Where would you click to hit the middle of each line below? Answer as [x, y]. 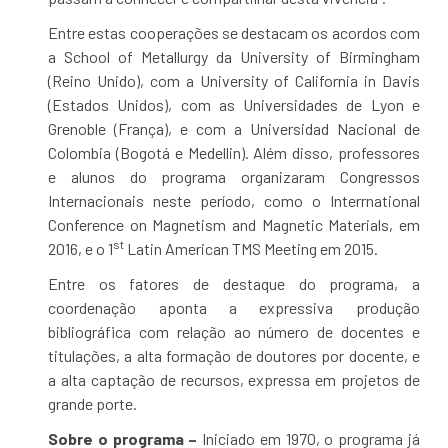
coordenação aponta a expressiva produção [234, 307]
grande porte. [93, 403]
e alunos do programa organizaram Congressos [234, 176]
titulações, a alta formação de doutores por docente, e [234, 355]
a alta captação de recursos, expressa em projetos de [234, 379]
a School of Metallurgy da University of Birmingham [234, 56]
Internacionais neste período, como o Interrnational [234, 200]
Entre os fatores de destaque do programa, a [234, 283]
